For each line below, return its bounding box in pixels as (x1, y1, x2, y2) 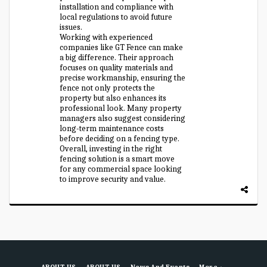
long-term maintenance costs (60, 123, 164, 133)
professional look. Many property (60, 103, 182, 113)
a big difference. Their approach (60, 52, 174, 63)
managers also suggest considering (60, 113, 186, 123)
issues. (60, 22, 83, 32)
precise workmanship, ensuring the (60, 73, 186, 83)
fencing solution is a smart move (60, 154, 175, 164)
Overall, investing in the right (60, 144, 163, 154)
